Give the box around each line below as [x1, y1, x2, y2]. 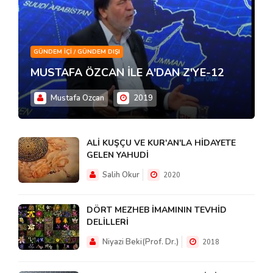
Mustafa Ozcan [51, 93, 104, 104]
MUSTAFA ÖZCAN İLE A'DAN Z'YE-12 [30, 65, 224, 80]
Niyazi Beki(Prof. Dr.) [101, 236, 179, 248]
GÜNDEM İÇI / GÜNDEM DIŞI [34, 48, 120, 57]
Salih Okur [101, 169, 140, 181]
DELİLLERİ [87, 216, 129, 229]
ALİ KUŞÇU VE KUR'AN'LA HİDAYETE [87, 137, 236, 149]
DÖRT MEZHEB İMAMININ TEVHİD [87, 204, 227, 216]
